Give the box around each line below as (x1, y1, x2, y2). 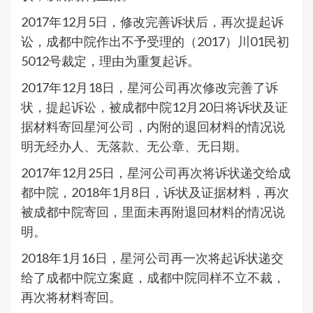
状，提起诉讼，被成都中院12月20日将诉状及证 (21, 99, 288, 115)
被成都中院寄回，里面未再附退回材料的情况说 (21, 203, 285, 219)
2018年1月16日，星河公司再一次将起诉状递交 (21, 249, 284, 265)
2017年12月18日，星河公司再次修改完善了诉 (21, 79, 278, 95)
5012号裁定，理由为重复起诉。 (21, 52, 200, 68)
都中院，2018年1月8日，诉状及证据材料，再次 (21, 184, 289, 200)
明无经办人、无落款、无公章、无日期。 (21, 138, 247, 154)
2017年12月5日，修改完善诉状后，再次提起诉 (21, 13, 284, 29)
